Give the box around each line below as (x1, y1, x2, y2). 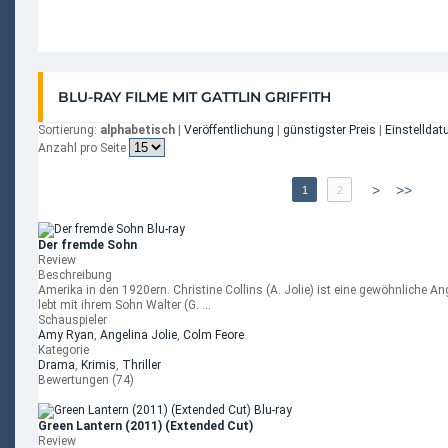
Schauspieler (38, 313, 107, 327)
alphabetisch (100, 123, 175, 137)
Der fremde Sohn (38, 238, 137, 252)
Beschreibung (38, 268, 112, 282)
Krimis (81, 358, 116, 372)
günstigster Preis (283, 123, 376, 137)
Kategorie (38, 343, 89, 357)
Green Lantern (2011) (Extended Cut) (38, 419, 253, 433)
